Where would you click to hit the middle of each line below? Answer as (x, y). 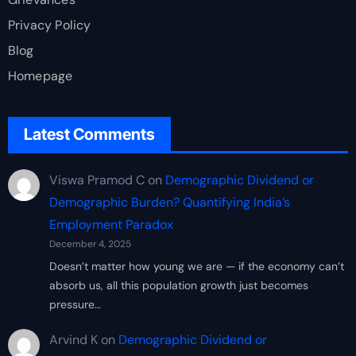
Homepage (40, 75)
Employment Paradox (111, 224)
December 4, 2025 (90, 244)
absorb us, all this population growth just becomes (178, 285)
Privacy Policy (49, 25)
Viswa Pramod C (97, 180)
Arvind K (73, 340)
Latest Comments (89, 134)
